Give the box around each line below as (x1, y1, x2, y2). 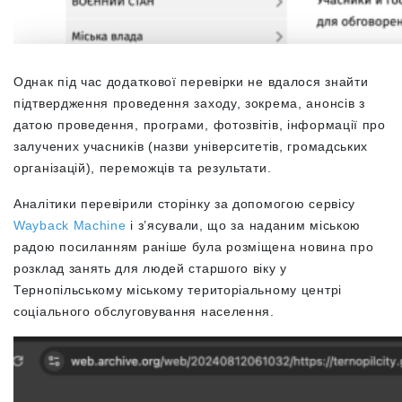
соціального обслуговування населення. (13, 304, 279, 319)
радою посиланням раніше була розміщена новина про (13, 240, 374, 254)
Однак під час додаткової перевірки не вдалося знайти (13, 74, 369, 89)
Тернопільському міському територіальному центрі (13, 283, 342, 297)
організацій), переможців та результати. (13, 161, 272, 175)
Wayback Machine (13, 218, 131, 232)
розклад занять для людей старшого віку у (13, 261, 288, 275)
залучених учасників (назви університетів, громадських (13, 139, 369, 153)
